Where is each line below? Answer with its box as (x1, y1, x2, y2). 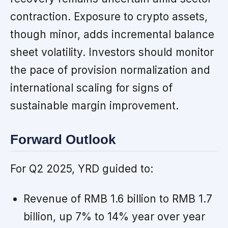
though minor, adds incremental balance (10, 28, 214, 41)
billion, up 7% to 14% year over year (23, 210, 205, 223)
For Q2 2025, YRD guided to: (10, 162, 153, 175)
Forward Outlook (10, 132, 116, 147)
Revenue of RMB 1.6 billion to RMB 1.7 (23, 192, 212, 205)
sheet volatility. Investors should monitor (10, 46, 214, 59)
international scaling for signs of (10, 81, 173, 95)
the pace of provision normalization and (10, 64, 210, 77)
